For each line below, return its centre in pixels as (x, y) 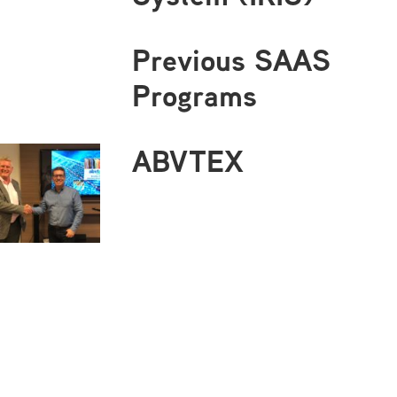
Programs (194, 95)
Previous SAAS (231, 59)
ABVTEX (187, 160)
